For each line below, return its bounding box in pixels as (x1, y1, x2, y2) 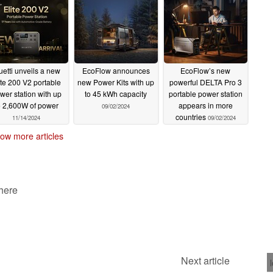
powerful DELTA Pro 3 (169, 77, 242, 88)
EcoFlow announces (82, 65, 150, 76)
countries (175, 112, 208, 122)
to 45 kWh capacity (85, 88, 147, 99)
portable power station (168, 88, 243, 99)
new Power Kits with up (77, 77, 154, 88)
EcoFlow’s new (180, 65, 230, 76)
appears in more (178, 100, 233, 111)
